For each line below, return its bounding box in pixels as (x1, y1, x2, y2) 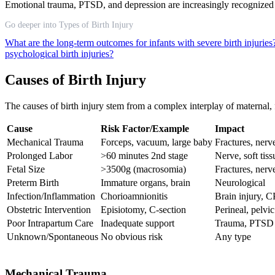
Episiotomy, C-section (101, 204, 186, 215)
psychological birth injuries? (5, 48, 114, 60)
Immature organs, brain (101, 177, 190, 188)
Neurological (215, 177, 265, 188)
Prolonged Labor (7, 150, 72, 161)
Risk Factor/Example (101, 123, 189, 134)
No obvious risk (101, 231, 163, 242)
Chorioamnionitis (101, 191, 168, 202)
